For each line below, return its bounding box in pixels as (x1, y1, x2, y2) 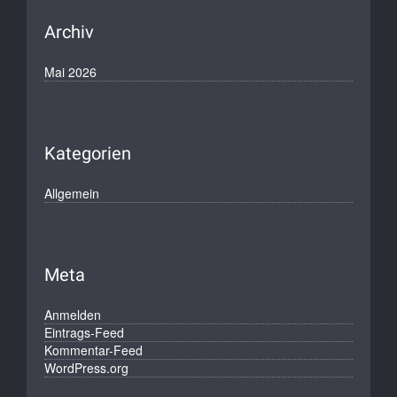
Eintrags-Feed (44, 323, 124, 341)
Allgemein (44, 184, 99, 202)
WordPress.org (44, 359, 128, 377)
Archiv (44, 21, 94, 43)
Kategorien (44, 143, 131, 164)
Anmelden (44, 306, 101, 323)
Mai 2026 (44, 63, 97, 81)
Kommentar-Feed (44, 341, 143, 359)
